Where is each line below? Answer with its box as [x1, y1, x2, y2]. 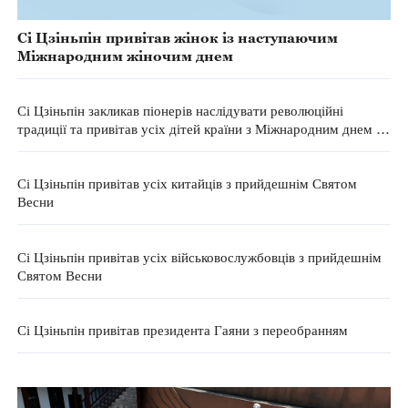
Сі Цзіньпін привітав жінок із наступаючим [16, 29, 338, 46]
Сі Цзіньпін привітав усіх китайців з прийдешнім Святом [16, 175, 357, 192]
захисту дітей [16, 138, 98, 156]
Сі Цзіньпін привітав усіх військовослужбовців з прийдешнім [16, 248, 382, 265]
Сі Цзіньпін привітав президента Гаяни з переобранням [16, 321, 348, 338]
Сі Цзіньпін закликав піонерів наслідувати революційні [16, 102, 343, 119]
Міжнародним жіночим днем [16, 47, 233, 65]
